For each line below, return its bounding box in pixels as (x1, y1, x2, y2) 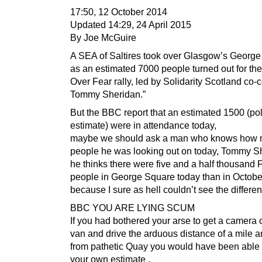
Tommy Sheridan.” (70, 88, 146, 99)
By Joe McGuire (70, 32, 136, 43)
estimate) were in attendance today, (70, 119, 216, 130)
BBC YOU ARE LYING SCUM (70, 202, 195, 213)
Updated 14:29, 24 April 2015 (70, 19, 191, 30)
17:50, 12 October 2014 (70, 6, 167, 17)
